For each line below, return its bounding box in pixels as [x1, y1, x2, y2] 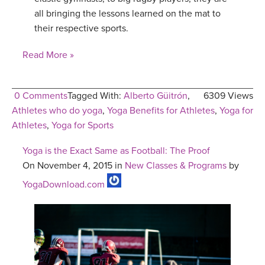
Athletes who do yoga [12, 105, 102, 117]
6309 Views [203, 90, 253, 102]
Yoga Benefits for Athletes [107, 105, 215, 117]
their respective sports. [34, 22, 128, 35]
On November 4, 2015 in [22, 160, 125, 172]
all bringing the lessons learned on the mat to [34, 8, 221, 20]
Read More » [22, 49, 74, 62]
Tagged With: [67, 90, 124, 102]
